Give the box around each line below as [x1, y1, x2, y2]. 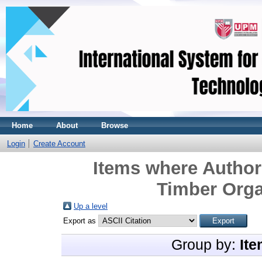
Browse [101, 121, 128, 130]
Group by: [171, 237, 240, 253]
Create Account [33, 139, 85, 148]
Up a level [74, 202, 108, 211]
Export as [63, 216, 98, 225]
